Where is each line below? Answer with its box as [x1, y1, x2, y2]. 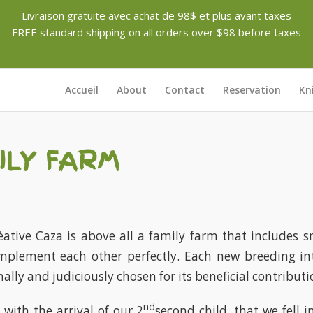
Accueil [65, 83, 99, 96]
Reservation [223, 83, 282, 96]
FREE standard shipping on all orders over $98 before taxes [12, 25, 301, 39]
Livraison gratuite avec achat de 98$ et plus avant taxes [22, 8, 291, 22]
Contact [165, 83, 205, 96]
